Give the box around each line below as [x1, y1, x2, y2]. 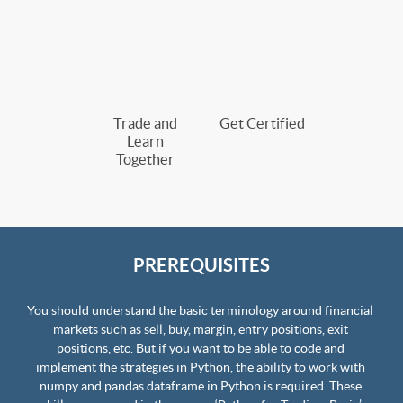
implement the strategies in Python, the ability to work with [35, 360, 365, 375]
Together [116, 150, 175, 167]
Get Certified [219, 114, 305, 131]
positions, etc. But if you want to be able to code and [56, 341, 345, 356]
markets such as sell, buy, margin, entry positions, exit [52, 322, 348, 337]
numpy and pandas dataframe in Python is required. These [39, 379, 362, 394]
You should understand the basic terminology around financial [27, 303, 373, 318]
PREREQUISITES [133, 254, 270, 275]
